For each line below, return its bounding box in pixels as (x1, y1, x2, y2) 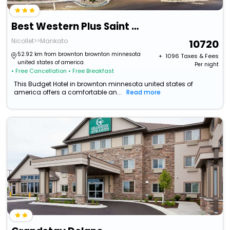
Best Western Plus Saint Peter (131, 20, 139, 34)
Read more (126, 88, 161, 97)
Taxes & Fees (180, 52, 219, 61)
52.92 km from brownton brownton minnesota (17, 50, 141, 59)
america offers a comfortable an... (14, 88, 122, 97)
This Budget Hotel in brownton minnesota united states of (14, 80, 194, 89)
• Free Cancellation (11, 67, 67, 75)
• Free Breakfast (68, 67, 114, 75)
